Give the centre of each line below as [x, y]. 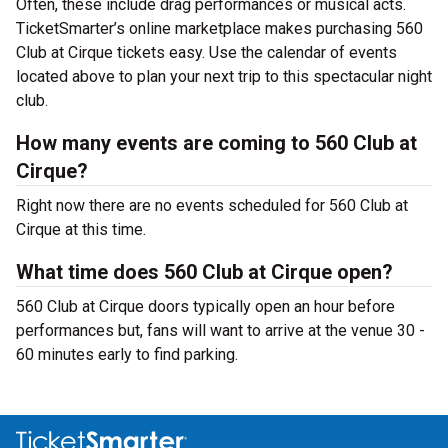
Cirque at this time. [81, 229]
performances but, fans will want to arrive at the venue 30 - [220, 330]
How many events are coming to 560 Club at [216, 143]
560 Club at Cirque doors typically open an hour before [205, 306]
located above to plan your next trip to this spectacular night [224, 76]
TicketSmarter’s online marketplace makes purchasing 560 [219, 28]
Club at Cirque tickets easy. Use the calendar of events [206, 52]
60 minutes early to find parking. [127, 354]
